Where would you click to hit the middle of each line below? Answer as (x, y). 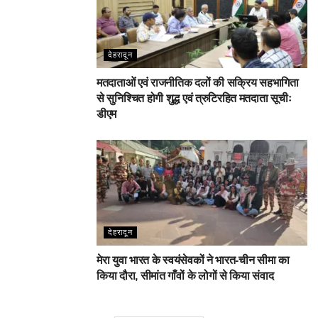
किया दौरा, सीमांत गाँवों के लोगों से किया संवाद (185, 275)
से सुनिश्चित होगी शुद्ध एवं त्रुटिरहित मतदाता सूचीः (194, 99)
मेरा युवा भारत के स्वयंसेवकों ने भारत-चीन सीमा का (193, 260)
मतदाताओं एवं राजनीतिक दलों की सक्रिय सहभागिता (198, 83)
